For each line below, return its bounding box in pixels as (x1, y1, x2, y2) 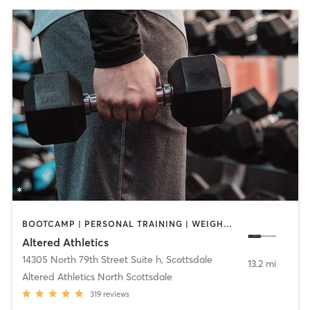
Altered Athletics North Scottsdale (21, 270, 172, 283)
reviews (102, 289, 129, 299)
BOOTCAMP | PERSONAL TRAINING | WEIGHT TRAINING (223, 219, 232, 230)
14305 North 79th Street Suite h (21, 253, 161, 266)
